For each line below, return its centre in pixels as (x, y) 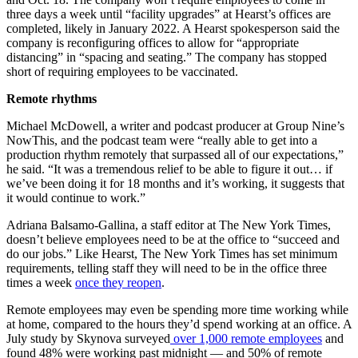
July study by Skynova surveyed (88, 338)
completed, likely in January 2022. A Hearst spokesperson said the (173, 28)
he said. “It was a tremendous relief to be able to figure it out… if (169, 169)
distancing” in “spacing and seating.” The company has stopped (167, 57)
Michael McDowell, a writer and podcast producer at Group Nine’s (175, 125)
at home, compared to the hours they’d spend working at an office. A (179, 324)
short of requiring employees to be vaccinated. (122, 71)
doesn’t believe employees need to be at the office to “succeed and (173, 239)
